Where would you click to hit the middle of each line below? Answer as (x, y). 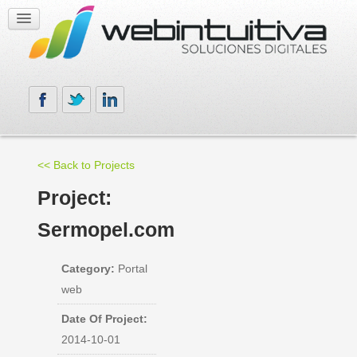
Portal (131, 269)
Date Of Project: (104, 319)
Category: (88, 269)
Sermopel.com (106, 230)
